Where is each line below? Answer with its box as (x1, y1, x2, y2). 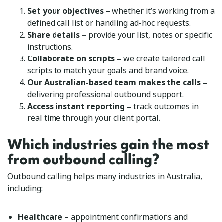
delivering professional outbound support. (27, 88, 184, 100)
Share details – (27, 29, 88, 41)
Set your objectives (27, 5, 104, 17)
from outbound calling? (7, 150, 159, 168)
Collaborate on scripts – (27, 53, 121, 64)
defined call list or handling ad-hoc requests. (27, 17, 191, 29)
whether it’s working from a (112, 5, 215, 17)
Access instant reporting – (27, 100, 133, 112)
